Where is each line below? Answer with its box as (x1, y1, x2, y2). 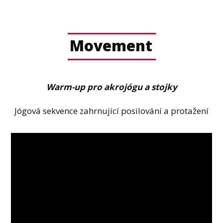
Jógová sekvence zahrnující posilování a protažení (14, 105, 209, 117)
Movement (70, 35, 153, 56)
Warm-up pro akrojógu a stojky (46, 81, 177, 93)
